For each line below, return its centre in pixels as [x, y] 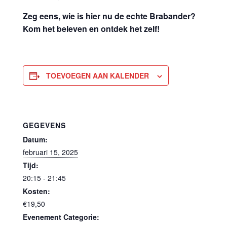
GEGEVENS [44, 125]
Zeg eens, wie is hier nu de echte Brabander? [109, 16]
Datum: [35, 139]
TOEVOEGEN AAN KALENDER [98, 75]
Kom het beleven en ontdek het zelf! [91, 29]
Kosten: [36, 191]
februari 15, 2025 [50, 152]
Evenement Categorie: [61, 217]
